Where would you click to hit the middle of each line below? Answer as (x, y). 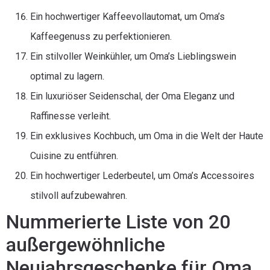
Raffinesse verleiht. (71, 116)
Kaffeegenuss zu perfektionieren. (101, 36)
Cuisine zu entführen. (74, 156)
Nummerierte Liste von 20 (118, 222)
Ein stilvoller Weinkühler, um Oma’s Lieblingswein (133, 56)
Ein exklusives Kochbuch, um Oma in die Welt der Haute (147, 136)
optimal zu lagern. (67, 76)
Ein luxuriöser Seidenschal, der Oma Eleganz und (132, 96)
